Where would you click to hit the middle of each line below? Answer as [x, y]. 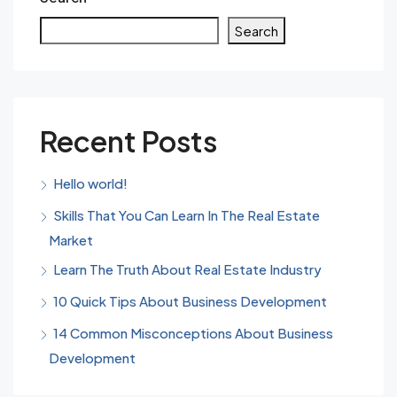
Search [257, 31]
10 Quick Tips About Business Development [190, 301]
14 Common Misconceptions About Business [193, 333]
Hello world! [90, 183]
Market [71, 240]
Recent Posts [128, 141]
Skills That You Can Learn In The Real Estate [187, 215]
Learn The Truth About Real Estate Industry [187, 269]
